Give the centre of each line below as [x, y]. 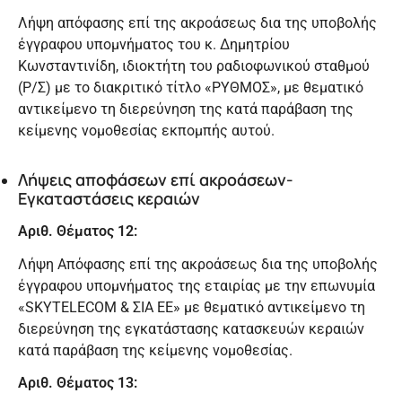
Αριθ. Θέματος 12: [78, 231]
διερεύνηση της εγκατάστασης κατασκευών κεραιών [191, 328]
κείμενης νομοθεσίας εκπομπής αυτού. [146, 131]
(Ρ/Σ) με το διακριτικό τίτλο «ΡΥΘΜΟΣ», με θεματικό [191, 88]
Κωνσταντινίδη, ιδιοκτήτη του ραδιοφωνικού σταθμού [194, 66]
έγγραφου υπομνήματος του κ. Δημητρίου [154, 45]
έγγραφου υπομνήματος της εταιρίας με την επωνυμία [197, 285]
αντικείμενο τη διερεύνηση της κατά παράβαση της [186, 109]
